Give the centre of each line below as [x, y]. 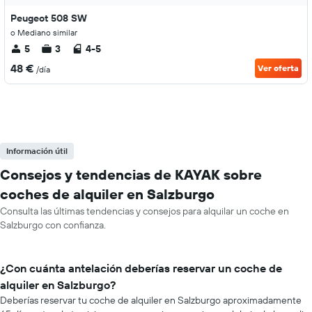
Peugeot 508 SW [49, 18]
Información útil [37, 151]
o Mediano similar [44, 32]
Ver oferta [278, 68]
